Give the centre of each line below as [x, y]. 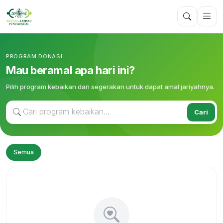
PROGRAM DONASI [34, 56]
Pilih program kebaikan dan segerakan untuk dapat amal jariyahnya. [110, 86]
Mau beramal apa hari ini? [70, 70]
